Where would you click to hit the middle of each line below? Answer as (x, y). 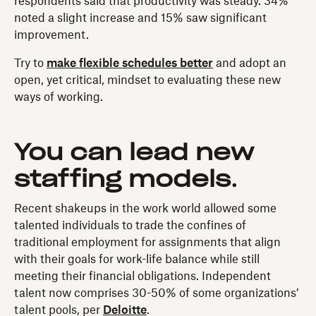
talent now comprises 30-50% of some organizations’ (157, 294)
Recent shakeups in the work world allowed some (145, 209)
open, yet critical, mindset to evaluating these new (147, 81)
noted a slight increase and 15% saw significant (140, 19)
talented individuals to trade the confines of (130, 226)
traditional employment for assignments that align (147, 243)
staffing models (122, 180)
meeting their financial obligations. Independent (142, 277)
